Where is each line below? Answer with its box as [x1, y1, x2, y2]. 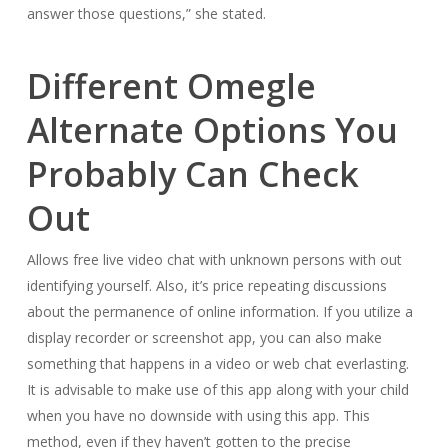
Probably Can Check [26, 151, 359, 197]
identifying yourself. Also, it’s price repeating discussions [26, 276, 387, 295]
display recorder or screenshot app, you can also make [26, 328, 382, 347]
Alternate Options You [26, 107, 398, 153]
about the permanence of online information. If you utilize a [26, 302, 413, 321]
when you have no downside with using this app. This [26, 406, 370, 425]
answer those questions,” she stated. [26, 4, 266, 23]
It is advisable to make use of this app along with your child [26, 380, 409, 399]
